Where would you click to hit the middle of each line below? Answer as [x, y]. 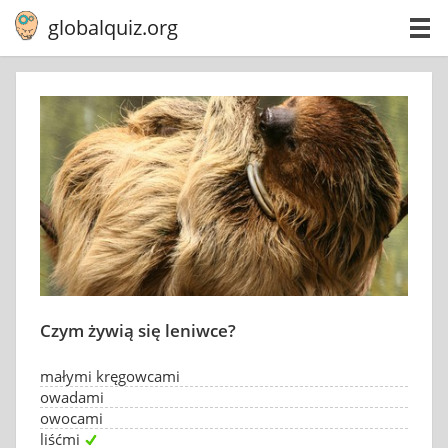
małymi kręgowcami [110, 376]
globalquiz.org [113, 27]
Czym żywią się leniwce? [138, 330]
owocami [71, 418]
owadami [72, 397]
